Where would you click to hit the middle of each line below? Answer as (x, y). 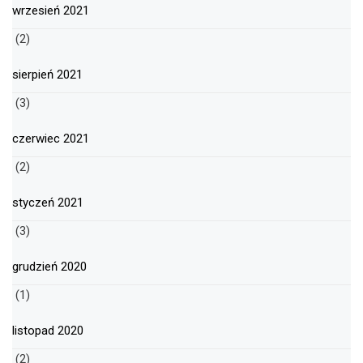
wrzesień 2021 (51, 11)
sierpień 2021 (47, 75)
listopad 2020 (48, 331)
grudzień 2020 (49, 267)
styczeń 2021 (48, 203)
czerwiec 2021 (51, 139)
